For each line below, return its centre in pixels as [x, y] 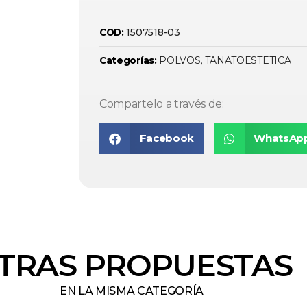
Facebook [167, 138]
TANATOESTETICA [248, 60]
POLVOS [180, 60]
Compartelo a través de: [162, 103]
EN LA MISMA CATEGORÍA [132, 291]
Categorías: [130, 60]
